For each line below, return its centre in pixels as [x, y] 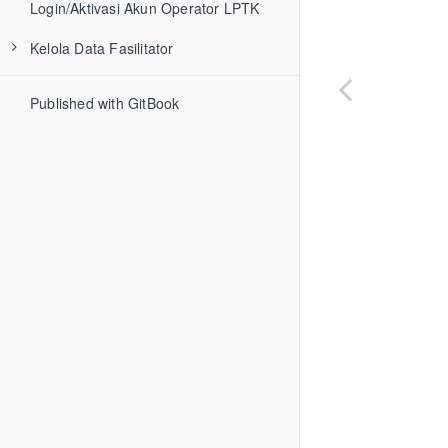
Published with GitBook [105, 103]
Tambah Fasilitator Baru [128, 88]
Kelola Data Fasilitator [102, 48]
